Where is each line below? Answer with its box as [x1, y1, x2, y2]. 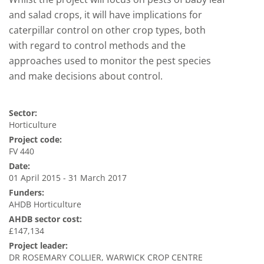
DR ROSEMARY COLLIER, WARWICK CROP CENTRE [9, 252, 203, 263]
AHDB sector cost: [9, 213, 82, 225]
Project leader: [9, 240, 68, 251]
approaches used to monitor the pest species [9, 54, 211, 67]
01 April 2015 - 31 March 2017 [9, 172, 127, 183]
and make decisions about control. [9, 70, 163, 82]
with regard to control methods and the [9, 39, 186, 52]
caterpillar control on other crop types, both [9, 24, 206, 37]
